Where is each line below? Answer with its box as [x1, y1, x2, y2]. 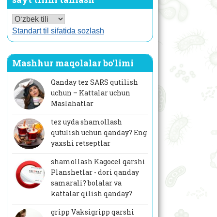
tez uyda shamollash [50, 117, 122, 127]
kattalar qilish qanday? [50, 189, 132, 199]
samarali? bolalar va [50, 178, 122, 188]
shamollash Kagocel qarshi [50, 157, 145, 167]
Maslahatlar [50, 99, 93, 108]
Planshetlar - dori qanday [50, 168, 139, 177]
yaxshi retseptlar [50, 139, 110, 148]
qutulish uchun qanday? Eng [50, 128, 147, 138]
